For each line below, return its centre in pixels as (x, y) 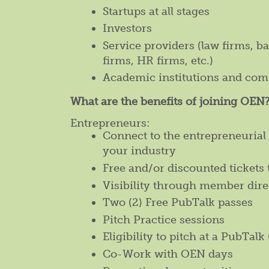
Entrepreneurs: (110, 123)
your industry (139, 151)
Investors (127, 29)
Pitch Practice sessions (164, 219)
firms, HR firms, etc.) (158, 60)
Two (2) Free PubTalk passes (178, 203)
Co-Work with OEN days (168, 254)
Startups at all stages (156, 11)
